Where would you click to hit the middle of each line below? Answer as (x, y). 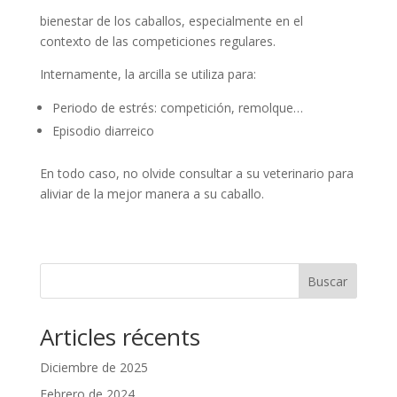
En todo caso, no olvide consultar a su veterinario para (196, 173)
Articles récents (120, 336)
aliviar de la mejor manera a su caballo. (152, 193)
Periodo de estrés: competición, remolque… (177, 107)
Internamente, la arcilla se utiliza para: (148, 74)
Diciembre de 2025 (93, 367)
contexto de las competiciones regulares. (157, 41)
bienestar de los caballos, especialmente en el (171, 20)
